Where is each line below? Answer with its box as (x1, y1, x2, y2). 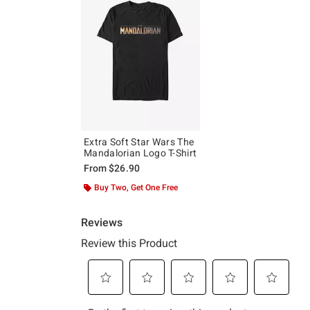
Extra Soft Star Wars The (84, 136, 194, 147)
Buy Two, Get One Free (94, 182, 178, 192)
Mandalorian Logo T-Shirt (84, 147, 197, 158)
